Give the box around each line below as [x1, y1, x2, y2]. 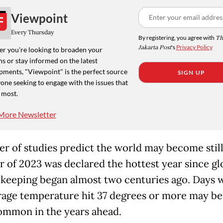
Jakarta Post [138, 43, 171, 52]
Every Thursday [10, 28, 54, 36]
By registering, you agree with [138, 34, 216, 42]
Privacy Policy [176, 43, 213, 51]
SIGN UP [177, 69, 206, 77]
